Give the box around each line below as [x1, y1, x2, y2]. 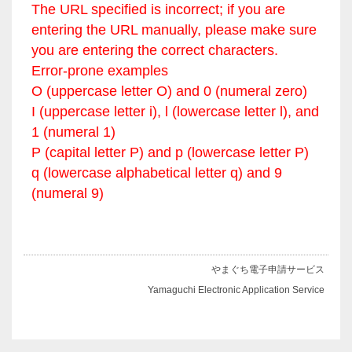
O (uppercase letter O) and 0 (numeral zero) [31, 83, 307, 99]
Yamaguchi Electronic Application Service [148, 284, 324, 295]
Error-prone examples [31, 63, 168, 79]
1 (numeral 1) [31, 124, 115, 140]
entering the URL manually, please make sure [31, 22, 317, 38]
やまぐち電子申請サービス [211, 264, 324, 275]
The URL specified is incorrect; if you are [31, 2, 285, 17]
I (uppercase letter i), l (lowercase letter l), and [31, 104, 319, 119]
